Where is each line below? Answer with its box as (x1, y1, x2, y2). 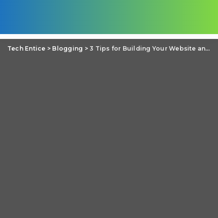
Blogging (52, 45, 83, 52)
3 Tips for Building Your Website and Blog (90, 45, 206, 52)
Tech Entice (7, 45, 46, 52)
